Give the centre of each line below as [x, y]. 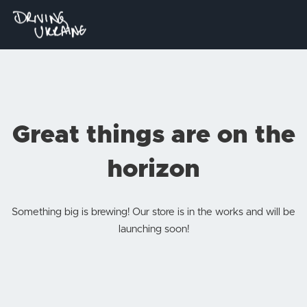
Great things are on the [153, 135]
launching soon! [153, 229]
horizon [153, 169]
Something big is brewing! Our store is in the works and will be [153, 212]
